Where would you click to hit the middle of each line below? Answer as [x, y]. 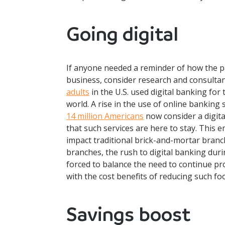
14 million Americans [105, 116]
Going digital [122, 34]
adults [78, 92]
